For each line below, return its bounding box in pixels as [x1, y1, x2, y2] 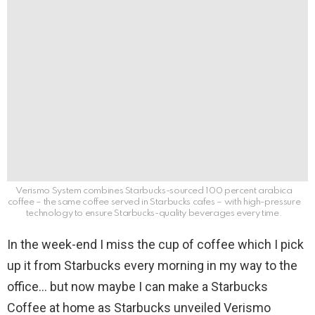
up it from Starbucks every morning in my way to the [7, 258, 297, 274]
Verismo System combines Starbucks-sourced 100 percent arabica [15, 186, 292, 196]
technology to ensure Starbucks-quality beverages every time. [25, 209, 283, 219]
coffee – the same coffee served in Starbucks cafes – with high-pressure [7, 198, 301, 207]
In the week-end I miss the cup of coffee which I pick [7, 237, 304, 252]
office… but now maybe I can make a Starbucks [7, 279, 268, 295]
